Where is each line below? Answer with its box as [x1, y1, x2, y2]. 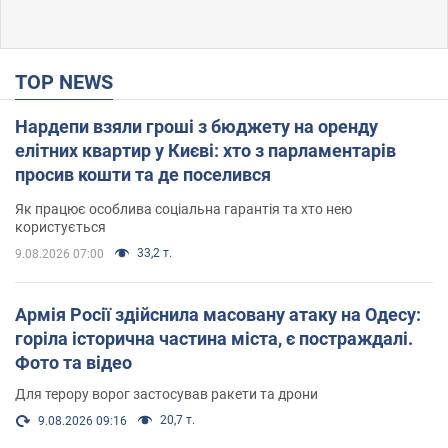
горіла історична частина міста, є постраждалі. [15, 327, 413, 349]
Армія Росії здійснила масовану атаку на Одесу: [15, 303, 421, 325]
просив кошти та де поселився [15, 163, 271, 185]
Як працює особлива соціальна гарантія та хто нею [15, 200, 352, 217]
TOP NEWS [27, 69, 113, 94]
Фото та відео [15, 351, 132, 373]
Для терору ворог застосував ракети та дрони [15, 385, 318, 402]
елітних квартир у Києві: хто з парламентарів [15, 139, 396, 161]
